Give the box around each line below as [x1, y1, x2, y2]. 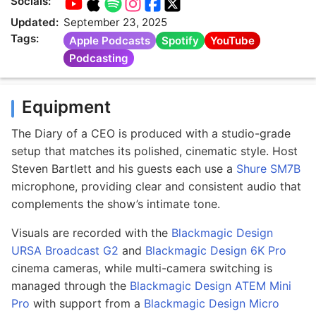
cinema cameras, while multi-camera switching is [11, 261, 272, 276]
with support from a [30, 296, 144, 311]
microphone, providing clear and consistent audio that [11, 179, 301, 194]
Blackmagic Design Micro [144, 296, 279, 311]
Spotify [162, 34, 199, 48]
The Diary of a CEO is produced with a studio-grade [11, 126, 291, 141]
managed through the [11, 279, 130, 293]
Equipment [22, 97, 111, 118]
